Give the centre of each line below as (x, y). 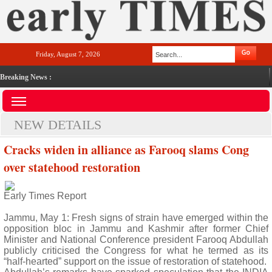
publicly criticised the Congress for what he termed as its (136, 250)
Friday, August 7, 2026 (68, 54)
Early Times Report (45, 196)
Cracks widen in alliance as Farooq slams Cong (126, 150)
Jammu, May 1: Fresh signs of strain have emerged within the (136, 218)
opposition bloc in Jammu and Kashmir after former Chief (136, 229)
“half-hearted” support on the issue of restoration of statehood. (135, 261)
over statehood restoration (72, 167)
